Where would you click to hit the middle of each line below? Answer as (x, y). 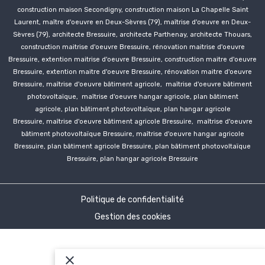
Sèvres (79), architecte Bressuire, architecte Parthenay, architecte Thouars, (132, 35)
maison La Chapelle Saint (207, 10)
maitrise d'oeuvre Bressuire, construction (140, 60)
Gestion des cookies (132, 217)
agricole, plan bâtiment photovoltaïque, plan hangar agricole (132, 109)
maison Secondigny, (91, 10)
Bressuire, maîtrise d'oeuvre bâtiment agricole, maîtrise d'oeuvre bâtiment (132, 85)
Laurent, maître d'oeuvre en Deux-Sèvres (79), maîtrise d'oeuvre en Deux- (132, 22)
